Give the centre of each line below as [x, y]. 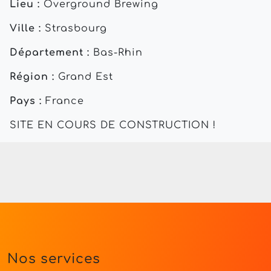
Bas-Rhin [116, 53]
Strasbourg [74, 29]
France [63, 101]
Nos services [54, 259]
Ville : [25, 29]
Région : [32, 77]
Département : [50, 53]
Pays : [26, 101]
